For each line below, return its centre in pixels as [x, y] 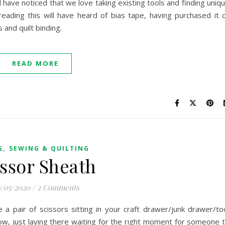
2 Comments [58, 187]
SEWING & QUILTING [49, 148]
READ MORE [35, 63]
